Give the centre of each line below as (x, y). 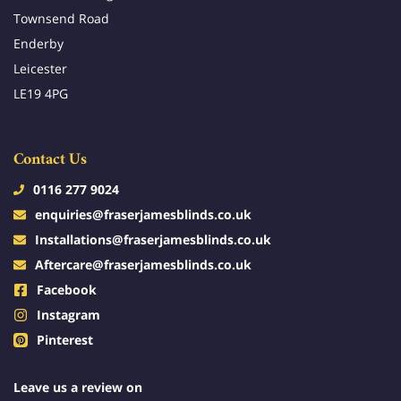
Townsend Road (61, 19)
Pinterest (65, 340)
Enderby (38, 44)
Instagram (68, 315)
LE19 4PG (41, 94)
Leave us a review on (78, 388)
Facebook (67, 290)
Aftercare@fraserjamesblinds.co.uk (143, 265)
